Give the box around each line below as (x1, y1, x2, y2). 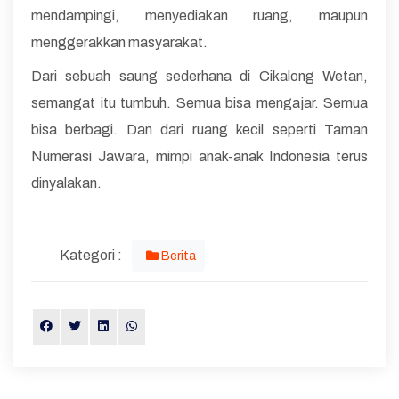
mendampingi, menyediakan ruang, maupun (31, 7, 368, 23)
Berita (159, 248, 196, 263)
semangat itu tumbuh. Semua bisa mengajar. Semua (31, 94, 368, 110)
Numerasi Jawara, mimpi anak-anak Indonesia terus (31, 148, 368, 164)
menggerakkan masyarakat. (31, 34, 208, 50)
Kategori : (60, 247, 122, 263)
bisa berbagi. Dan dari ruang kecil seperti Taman (31, 121, 368, 137)
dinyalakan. (31, 175, 102, 191)
